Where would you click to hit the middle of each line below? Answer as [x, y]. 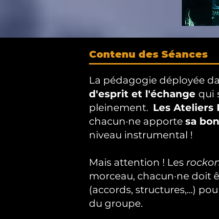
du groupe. [116, 203]
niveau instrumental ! [142, 135]
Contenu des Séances [148, 54]
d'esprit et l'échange [144, 94]
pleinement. [121, 108]
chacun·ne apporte [137, 121]
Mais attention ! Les [138, 162]
